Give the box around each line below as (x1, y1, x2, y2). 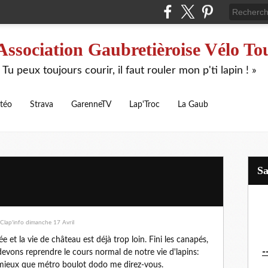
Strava (30, 100, 53, 109)
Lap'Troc (129, 100, 160, 109)
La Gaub (178, 100, 208, 109)
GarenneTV (71, 100, 111, 109)
